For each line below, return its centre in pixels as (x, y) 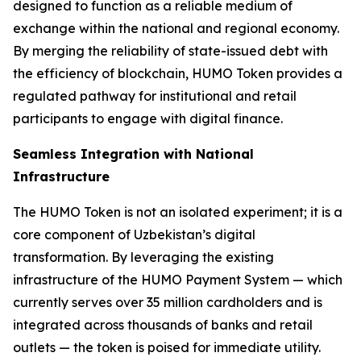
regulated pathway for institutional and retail (155, 96)
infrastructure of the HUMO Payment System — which (178, 280)
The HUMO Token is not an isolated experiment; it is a (178, 212)
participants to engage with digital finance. (148, 118)
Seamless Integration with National (133, 154)
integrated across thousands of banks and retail (163, 325)
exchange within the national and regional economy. (176, 28)
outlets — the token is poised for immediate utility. (167, 347)
